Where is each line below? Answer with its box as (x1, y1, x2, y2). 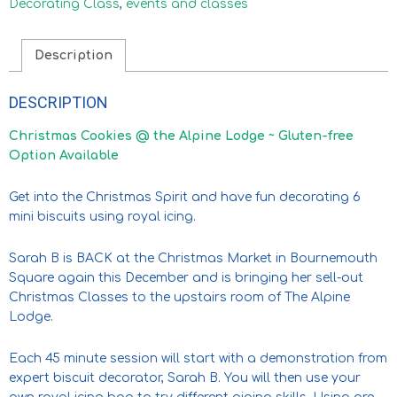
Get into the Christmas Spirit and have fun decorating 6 (9, 190, 361, 204)
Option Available (9, 148, 119, 162)
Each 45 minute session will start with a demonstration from (9, 351, 387, 365)
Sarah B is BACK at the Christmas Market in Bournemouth (9, 251, 378, 265)
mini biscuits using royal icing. (9, 209, 196, 223)
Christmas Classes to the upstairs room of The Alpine (9, 290, 350, 304)
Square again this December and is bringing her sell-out (9, 270, 363, 284)
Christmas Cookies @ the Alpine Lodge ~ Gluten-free (9, 128, 354, 143)
